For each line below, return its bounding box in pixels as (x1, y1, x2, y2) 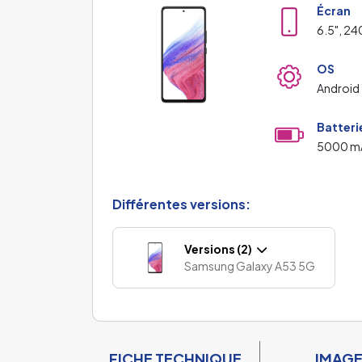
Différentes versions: (112, 195, 250, 213)
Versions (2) (184, 241, 255, 256)
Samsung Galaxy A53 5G (184, 258, 315, 273)
